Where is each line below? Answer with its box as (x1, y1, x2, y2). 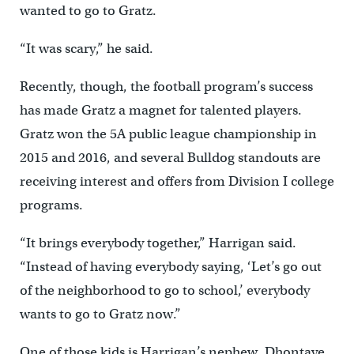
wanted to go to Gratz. (19, 2, 156, 19)
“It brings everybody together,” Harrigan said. (19, 234, 296, 251)
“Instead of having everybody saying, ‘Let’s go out (19, 258, 322, 275)
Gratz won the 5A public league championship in (19, 125, 317, 142)
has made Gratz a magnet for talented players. (19, 101, 302, 119)
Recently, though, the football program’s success (19, 77, 313, 95)
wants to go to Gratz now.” (19, 305, 181, 322)
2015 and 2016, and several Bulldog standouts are (19, 149, 321, 166)
